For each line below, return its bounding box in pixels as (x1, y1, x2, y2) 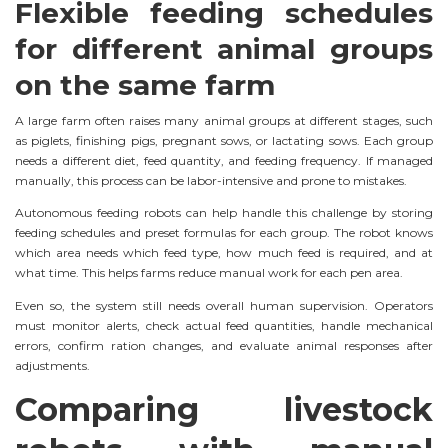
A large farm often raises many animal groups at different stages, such (15, 112, 433, 128)
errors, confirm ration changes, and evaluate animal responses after (15, 338, 433, 354)
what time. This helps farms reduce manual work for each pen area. (15, 265, 403, 281)
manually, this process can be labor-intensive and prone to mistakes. (15, 172, 407, 188)
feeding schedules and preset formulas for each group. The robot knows (15, 225, 433, 241)
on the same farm (15, 67, 275, 102)
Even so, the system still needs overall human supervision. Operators (15, 298, 433, 314)
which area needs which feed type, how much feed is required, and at (15, 245, 433, 261)
